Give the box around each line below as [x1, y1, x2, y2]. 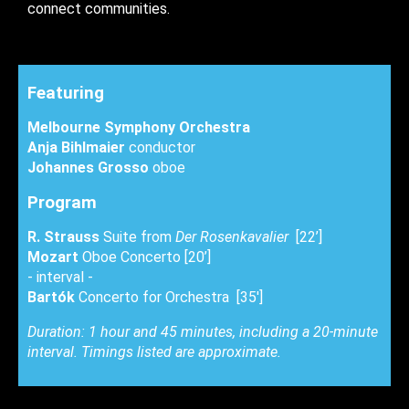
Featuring [27, 82, 104, 103]
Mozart [27, 247, 82, 266]
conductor [129, 138, 195, 156]
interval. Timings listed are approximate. [27, 342, 281, 361]
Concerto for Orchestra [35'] [75, 288, 263, 306]
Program [27, 192, 97, 213]
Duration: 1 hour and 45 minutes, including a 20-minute [27, 322, 378, 341]
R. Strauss [27, 227, 100, 246]
